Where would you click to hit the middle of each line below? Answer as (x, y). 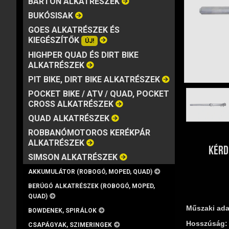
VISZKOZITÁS (94, 11)
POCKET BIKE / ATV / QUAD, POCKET (99, 94)
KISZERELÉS (142, 11)
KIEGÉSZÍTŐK (55, 40)
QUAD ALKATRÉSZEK (69, 118)
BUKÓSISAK (51, 16)
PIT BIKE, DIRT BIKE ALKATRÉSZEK (94, 79)
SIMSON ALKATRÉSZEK (73, 157)
